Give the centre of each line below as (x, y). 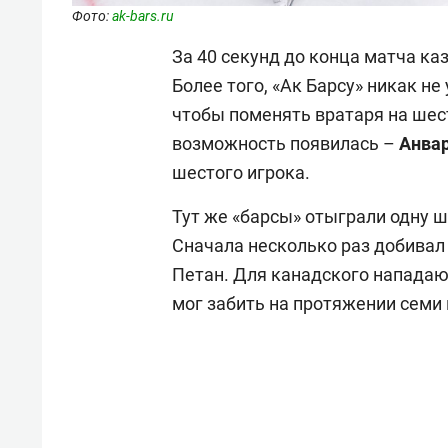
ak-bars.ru (143, 16)
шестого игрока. (241, 173)
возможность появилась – (285, 144)
